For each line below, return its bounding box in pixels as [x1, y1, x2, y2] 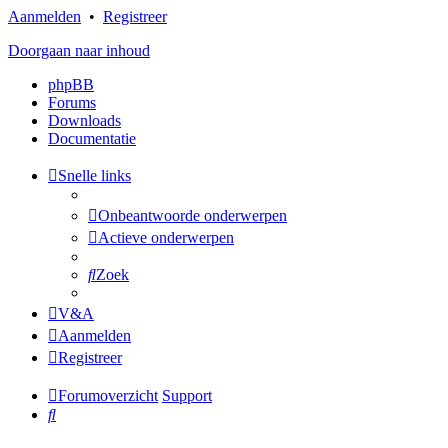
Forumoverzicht [58, 387, 158, 404]
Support [162, 387, 212, 404]
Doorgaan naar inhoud [8, 42, 150, 59]
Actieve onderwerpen [98, 229, 234, 246]
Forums [48, 94, 96, 111]
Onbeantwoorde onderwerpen [98, 207, 287, 224]
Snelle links [58, 167, 131, 184]
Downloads [48, 112, 121, 129]
